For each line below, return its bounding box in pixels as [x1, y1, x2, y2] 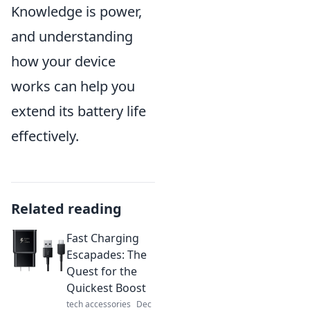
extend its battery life [11, 101, 146, 120]
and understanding [11, 26, 133, 46]
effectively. [11, 126, 79, 145]
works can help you [11, 76, 135, 95]
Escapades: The [66, 246, 147, 262]
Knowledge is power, [11, 1, 142, 21]
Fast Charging [66, 230, 139, 246]
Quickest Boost [66, 280, 146, 295]
